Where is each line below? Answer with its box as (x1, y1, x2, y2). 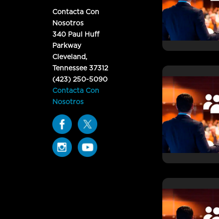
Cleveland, (52, 52, 88, 61)
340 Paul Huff (52, 30, 100, 38)
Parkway (52, 41, 82, 49)
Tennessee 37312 (52, 64, 109, 72)
